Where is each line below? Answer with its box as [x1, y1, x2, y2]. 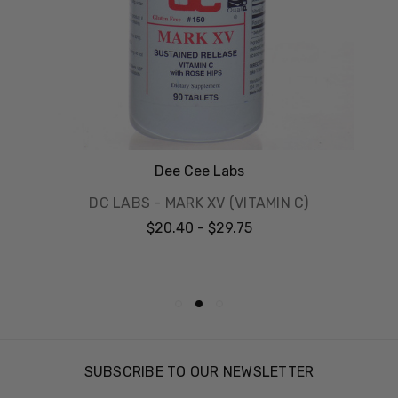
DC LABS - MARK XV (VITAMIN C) [89, 194, 309, 211]
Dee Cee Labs [154, 162, 244, 179]
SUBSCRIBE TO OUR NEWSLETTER [84, 362, 314, 380]
